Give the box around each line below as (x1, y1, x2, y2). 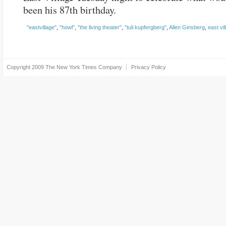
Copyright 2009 (7, 64, 44, 70)
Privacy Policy (131, 64, 166, 70)
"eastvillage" (27, 24, 56, 30)
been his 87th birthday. (23, 3, 116, 17)
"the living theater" (78, 24, 122, 30)
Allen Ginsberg (169, 24, 205, 30)
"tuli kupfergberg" (125, 24, 166, 30)
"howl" (60, 24, 75, 30)
